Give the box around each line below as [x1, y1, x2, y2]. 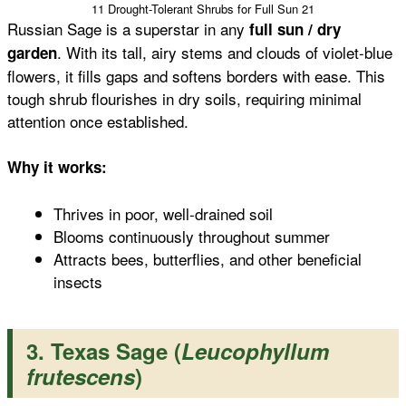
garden [7, 41, 57, 63]
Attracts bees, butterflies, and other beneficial [53, 246, 362, 270]
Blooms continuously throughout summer [53, 224, 330, 247]
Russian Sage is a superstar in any [7, 16, 249, 40]
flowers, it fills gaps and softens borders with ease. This [7, 63, 385, 87]
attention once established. [7, 109, 188, 132]
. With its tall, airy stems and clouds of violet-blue [57, 40, 392, 63]
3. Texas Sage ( [26, 334, 181, 366]
